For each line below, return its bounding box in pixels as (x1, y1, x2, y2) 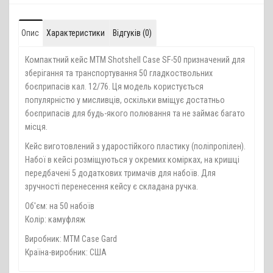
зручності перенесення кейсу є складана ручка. (25, 181, 200, 191)
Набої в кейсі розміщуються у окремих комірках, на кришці (25, 154, 239, 165)
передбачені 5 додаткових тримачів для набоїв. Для (25, 168, 216, 178)
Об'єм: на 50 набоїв (25, 200, 94, 211)
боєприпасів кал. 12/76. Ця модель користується (25, 81, 204, 91)
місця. (25, 121, 48, 132)
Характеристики (46, 27, 105, 38)
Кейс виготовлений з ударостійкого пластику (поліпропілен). (25, 141, 246, 151)
